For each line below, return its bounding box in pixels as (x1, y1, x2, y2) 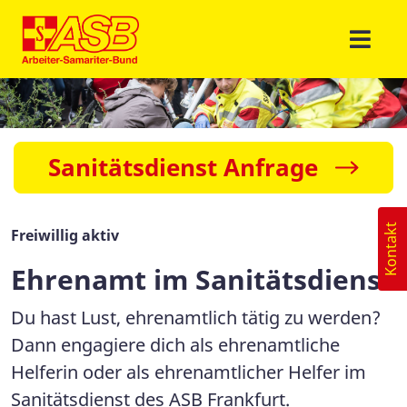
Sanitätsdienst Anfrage (48, 150, 318, 184)
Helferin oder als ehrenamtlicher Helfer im (11, 359, 366, 384)
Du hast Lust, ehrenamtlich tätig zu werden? (11, 304, 381, 330)
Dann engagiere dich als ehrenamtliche (11, 332, 340, 357)
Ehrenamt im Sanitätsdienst (11, 260, 392, 298)
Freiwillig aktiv (11, 224, 119, 245)
